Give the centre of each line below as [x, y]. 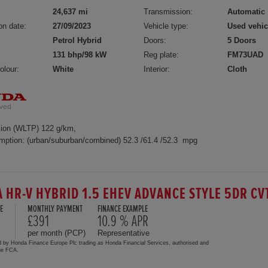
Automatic [246, 11]
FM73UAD [246, 54]
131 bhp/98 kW [80, 54]
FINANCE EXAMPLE [123, 209]
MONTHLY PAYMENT [55, 209]
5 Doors [242, 40]
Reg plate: [162, 54]
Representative [124, 233]
